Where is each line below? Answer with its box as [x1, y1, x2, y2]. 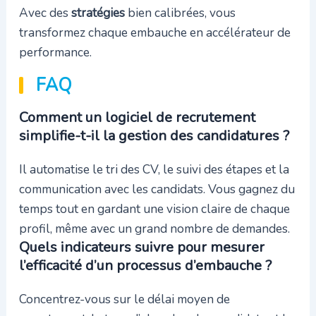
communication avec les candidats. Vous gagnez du [18, 181, 295, 198]
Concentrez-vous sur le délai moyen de [18, 291, 230, 308]
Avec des [18, 4, 71, 21]
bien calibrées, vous [124, 4, 236, 21]
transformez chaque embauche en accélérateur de [18, 23, 291, 41]
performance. [18, 43, 92, 61]
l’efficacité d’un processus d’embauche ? [18, 256, 272, 276]
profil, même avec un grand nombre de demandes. [18, 220, 290, 238]
